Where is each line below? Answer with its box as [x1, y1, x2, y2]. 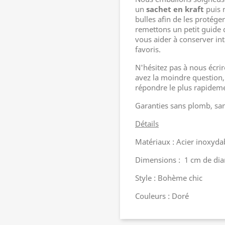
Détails [135, 119, 159, 129]
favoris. [135, 44, 161, 54]
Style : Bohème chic [135, 173, 202, 183]
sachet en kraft [146, 4, 204, 14]
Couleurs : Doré [135, 191, 191, 201]
